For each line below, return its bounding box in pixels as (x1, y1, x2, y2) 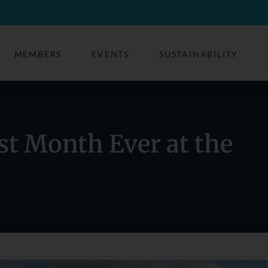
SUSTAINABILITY (159, 49, 239, 59)
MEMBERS (14, 49, 62, 59)
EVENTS (92, 49, 130, 59)
